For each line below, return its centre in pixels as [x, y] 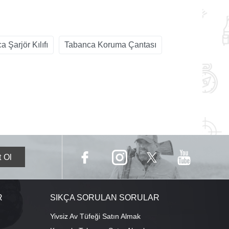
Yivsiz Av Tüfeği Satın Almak [95, 216]
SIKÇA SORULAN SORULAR [105, 197]
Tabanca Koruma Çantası [110, 44]
